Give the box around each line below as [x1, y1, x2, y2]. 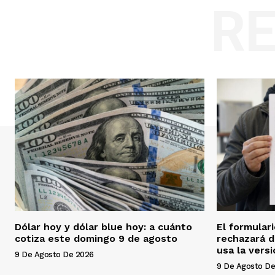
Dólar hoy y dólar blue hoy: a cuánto [15, 221, 192, 233]
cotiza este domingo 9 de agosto [15, 233, 177, 245]
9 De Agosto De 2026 [15, 250, 94, 260]
